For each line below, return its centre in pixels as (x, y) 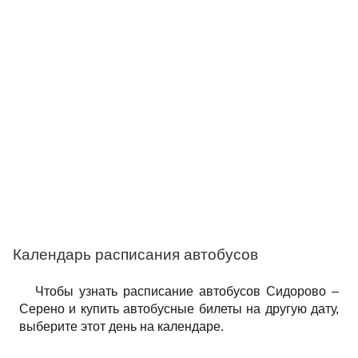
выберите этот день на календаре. (121, 326)
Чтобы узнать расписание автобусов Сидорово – (187, 291)
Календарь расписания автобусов (135, 255)
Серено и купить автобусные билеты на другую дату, (179, 309)
